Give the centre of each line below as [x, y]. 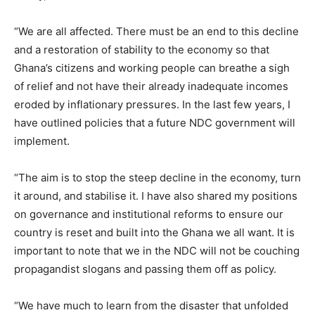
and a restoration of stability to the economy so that [142, 50]
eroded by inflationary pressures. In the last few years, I [152, 104]
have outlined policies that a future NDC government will [155, 123]
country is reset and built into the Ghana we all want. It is [154, 232]
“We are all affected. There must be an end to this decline [156, 31]
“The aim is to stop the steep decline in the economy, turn [157, 178]
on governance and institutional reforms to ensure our [149, 214]
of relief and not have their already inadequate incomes [151, 86]
